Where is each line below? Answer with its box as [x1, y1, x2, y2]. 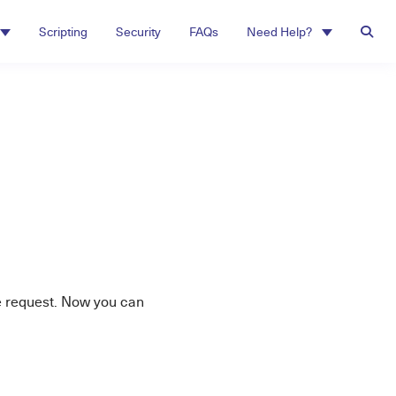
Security [116, 23, 161, 40]
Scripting [39, 23, 88, 40]
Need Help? [247, 23, 315, 40]
